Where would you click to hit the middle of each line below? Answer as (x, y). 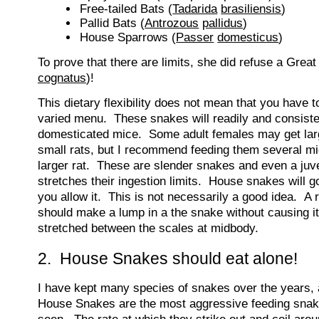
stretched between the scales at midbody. (148, 229)
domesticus (248, 38)
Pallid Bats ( (113, 23)
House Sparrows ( (128, 38)
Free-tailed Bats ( (126, 9)
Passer (195, 38)
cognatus (62, 78)
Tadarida (195, 9)
